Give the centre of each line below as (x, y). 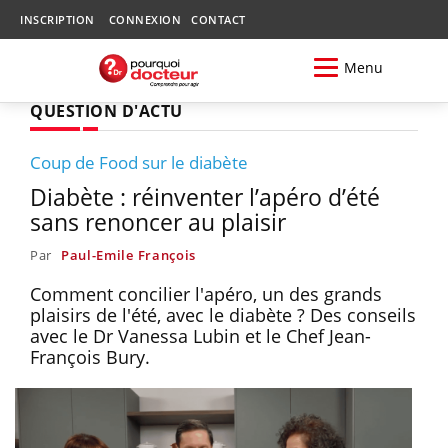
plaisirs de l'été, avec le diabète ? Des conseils (223, 314)
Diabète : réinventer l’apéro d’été (205, 196)
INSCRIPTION (57, 19)
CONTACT (218, 19)
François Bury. (90, 356)
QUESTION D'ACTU (106, 110)
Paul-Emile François (128, 254)
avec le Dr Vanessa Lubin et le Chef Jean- (200, 335)
